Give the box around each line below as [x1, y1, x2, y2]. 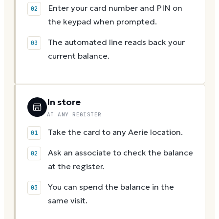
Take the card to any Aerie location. [48, 127, 183, 138]
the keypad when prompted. [48, 17, 157, 27]
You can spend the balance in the [48, 182, 174, 193]
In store [47, 96, 81, 108]
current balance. [48, 51, 109, 62]
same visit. [48, 196, 88, 206]
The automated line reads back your [48, 37, 185, 48]
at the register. [48, 161, 104, 172]
